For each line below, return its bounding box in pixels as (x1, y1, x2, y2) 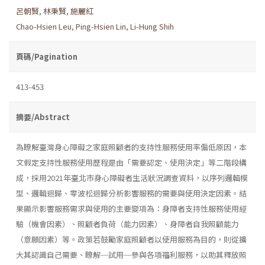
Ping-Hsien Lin (76, 20, 126, 32)
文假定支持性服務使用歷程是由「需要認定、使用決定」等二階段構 (16, 156, 247, 168)
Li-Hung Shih (130, 20, 174, 32)
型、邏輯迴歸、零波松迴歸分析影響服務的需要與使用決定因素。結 (16, 187, 247, 199)
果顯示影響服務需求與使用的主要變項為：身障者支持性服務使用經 (16, 202, 247, 214)
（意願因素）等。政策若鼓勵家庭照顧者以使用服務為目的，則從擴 (16, 233, 247, 245)
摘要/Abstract (16, 111, 70, 122)
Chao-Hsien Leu (16, 20, 72, 32)
